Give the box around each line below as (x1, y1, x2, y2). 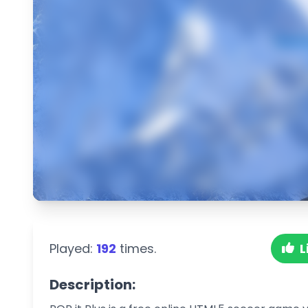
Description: (49, 274, 135, 294)
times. (116, 239, 156, 257)
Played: (49, 239, 96, 257)
